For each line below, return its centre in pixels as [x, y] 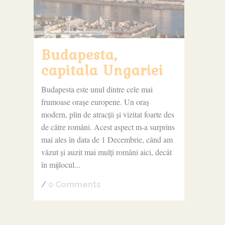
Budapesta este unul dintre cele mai [97, 89]
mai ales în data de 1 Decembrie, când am [107, 139]
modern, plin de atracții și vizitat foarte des [107, 114]
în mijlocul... [61, 164]
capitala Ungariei [102, 70]
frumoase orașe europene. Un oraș [95, 101]
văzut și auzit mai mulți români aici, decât [106, 152]
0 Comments [74, 184]
